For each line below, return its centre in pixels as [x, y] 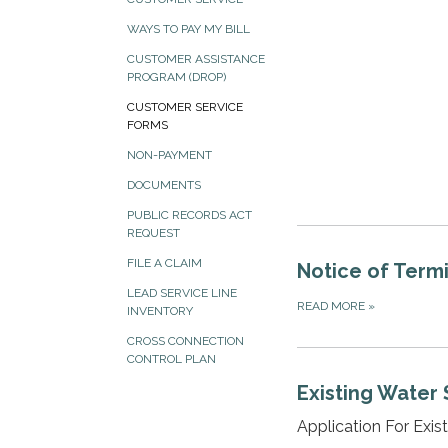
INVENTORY [160, 311]
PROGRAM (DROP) [176, 77]
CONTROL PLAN [171, 359]
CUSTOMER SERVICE [185, 107]
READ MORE [332, 305]
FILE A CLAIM [164, 263]
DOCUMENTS [164, 185]
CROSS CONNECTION [185, 341]
